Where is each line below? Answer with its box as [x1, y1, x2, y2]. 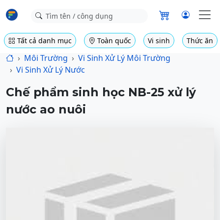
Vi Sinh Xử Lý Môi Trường [78, 53, 170, 63]
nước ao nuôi [6, 102, 86, 116]
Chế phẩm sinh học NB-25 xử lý [6, 85, 196, 99]
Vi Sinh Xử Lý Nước [16, 64, 85, 75]
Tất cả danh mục [15, 36, 72, 45]
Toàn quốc [95, 36, 131, 45]
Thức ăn [187, 36, 213, 45]
